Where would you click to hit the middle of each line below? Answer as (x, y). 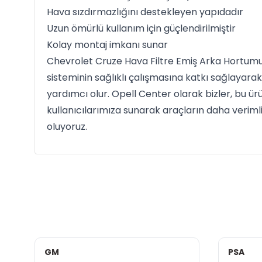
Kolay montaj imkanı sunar (107, 45)
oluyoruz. (67, 127)
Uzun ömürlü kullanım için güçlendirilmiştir (141, 28)
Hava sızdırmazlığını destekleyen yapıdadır (145, 12)
